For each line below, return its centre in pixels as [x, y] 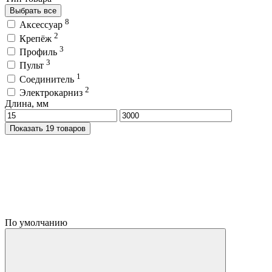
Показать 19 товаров [66, 128]
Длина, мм [27, 104]
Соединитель [48, 79]
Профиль [39, 52]
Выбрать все [33, 11]
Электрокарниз [52, 93]
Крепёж [37, 38]
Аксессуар [42, 25]
